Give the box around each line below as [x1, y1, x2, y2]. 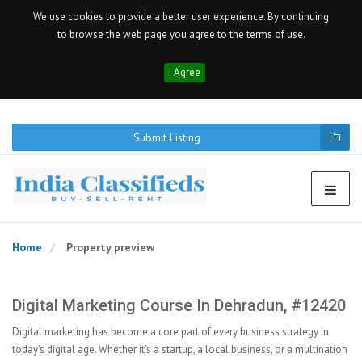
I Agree [168, 65, 200, 79]
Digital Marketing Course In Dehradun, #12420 [12, 296, 346, 315]
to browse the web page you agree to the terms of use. [57, 27, 305, 41]
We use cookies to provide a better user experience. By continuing [33, 10, 329, 23]
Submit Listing [133, 130, 200, 145]
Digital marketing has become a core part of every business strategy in [12, 325, 329, 339]
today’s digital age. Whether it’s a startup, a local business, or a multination [12, 343, 347, 356]
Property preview [66, 240, 154, 255]
